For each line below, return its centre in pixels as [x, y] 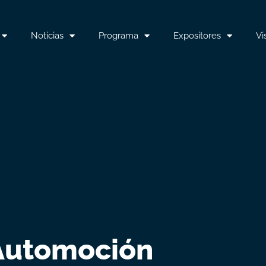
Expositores [197, 35]
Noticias [47, 35]
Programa [118, 35]
